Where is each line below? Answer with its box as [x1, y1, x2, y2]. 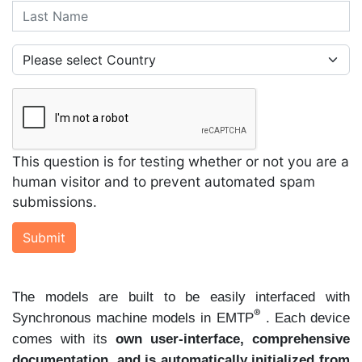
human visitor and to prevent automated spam [12, 173, 315, 190]
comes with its [12, 330, 116, 347]
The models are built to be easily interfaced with [12, 288, 350, 305]
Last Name [11, 2, 82, 19]
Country [11, 45, 63, 62]
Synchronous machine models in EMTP [12, 309, 254, 326]
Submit [23, 229, 65, 246]
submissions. [12, 193, 97, 210]
